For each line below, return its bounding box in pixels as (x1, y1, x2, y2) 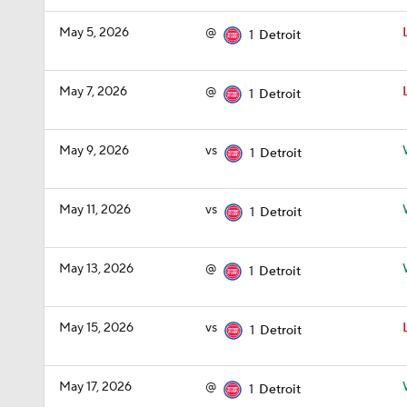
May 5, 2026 (59, 25, 129, 41)
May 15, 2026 (59, 320, 134, 336)
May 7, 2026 (59, 84, 127, 100)
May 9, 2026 (59, 143, 129, 159)
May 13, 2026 (59, 261, 134, 277)
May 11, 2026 (59, 202, 131, 218)
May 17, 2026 (59, 379, 132, 395)
